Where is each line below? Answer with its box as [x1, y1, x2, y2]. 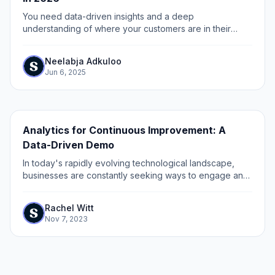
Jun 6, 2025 [45, 68, 86, 77]
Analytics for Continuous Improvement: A [23, 124, 226, 136]
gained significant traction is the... [23, 195, 156, 205]
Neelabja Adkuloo [45, 56, 122, 66]
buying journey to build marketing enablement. [23, 36, 211, 46]
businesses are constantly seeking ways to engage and [23, 170, 249, 180]
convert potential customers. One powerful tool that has [23, 182, 247, 193]
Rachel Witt [45, 203, 94, 213]
